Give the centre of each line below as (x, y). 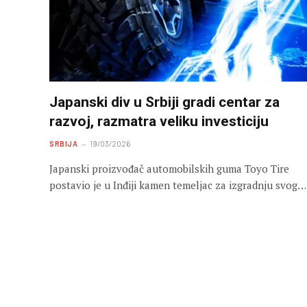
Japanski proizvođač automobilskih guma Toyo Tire (169, 168)
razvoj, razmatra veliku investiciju (159, 121)
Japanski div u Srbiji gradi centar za (164, 102)
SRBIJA (64, 143)
